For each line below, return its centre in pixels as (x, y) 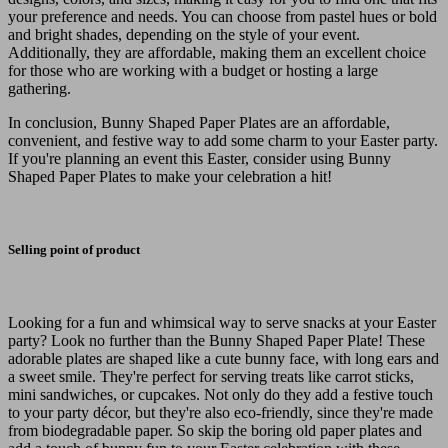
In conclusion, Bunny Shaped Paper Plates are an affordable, (199, 122)
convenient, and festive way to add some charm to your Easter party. (223, 140)
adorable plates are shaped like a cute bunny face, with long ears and (223, 358)
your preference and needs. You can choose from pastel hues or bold (222, 16)
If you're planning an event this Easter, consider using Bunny (199, 158)
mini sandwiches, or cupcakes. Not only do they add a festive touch (220, 394)
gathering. (39, 88)
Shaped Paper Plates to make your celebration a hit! (170, 176)
